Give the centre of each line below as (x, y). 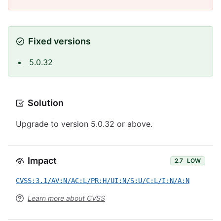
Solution (46, 103)
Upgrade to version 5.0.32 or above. (84, 124)
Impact (42, 161)
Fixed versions (59, 41)
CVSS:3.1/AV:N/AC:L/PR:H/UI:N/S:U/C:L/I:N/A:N (103, 181)
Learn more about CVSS (66, 198)
